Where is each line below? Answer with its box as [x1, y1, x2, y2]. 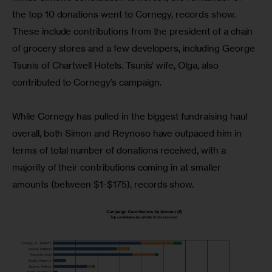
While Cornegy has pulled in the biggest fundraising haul [12, 110, 250, 123]
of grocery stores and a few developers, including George [12, 42, 257, 55]
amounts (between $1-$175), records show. [12, 178, 194, 191]
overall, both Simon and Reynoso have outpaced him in [12, 127, 244, 140]
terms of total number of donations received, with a [12, 144, 228, 157]
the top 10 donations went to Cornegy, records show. [12, 8, 238, 21]
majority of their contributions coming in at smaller [12, 161, 223, 174]
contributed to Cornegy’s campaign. [12, 76, 161, 89]
